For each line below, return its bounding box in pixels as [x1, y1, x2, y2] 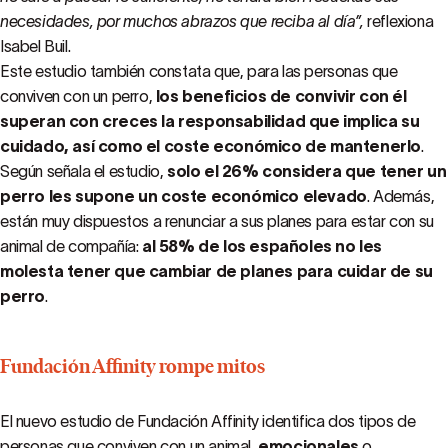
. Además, [366, 187, 435, 205]
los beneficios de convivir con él [155, 87, 407, 105]
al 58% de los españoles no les [142, 237, 383, 255]
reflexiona [367, 12, 434, 30]
